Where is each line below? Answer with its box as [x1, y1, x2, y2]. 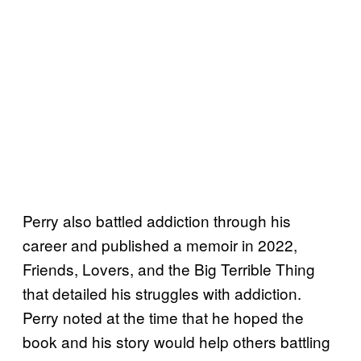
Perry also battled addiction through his [23, 209, 291, 231]
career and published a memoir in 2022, [23, 233, 297, 255]
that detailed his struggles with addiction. [23, 281, 301, 304]
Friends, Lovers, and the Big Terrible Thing [23, 257, 315, 280]
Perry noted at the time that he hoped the [23, 305, 304, 328]
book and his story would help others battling [23, 330, 330, 352]
